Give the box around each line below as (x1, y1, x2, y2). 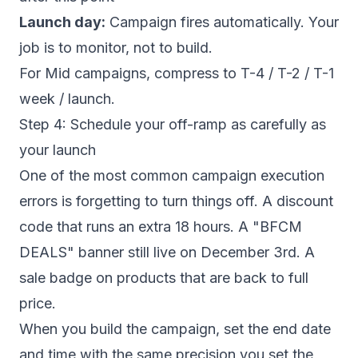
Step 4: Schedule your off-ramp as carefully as (19, 116, 326, 133)
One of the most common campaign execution (19, 167, 324, 184)
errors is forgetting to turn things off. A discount (19, 193, 333, 209)
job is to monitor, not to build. (19, 39, 213, 56)
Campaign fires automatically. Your (105, 14, 339, 30)
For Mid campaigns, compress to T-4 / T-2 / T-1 (19, 65, 334, 82)
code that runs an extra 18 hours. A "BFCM (19, 218, 302, 235)
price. (19, 295, 56, 312)
